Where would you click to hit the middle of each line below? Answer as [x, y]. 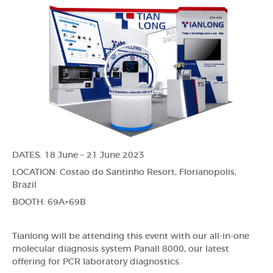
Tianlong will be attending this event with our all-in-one [131, 237]
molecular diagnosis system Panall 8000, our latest [121, 250]
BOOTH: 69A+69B [49, 203]
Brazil [24, 186]
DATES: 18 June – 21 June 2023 [78, 156]
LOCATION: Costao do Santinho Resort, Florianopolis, [124, 173]
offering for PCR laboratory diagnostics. [97, 262]
